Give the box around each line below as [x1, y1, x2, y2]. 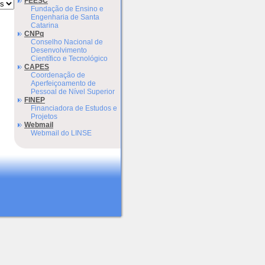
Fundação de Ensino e [31, 5, 104, 13]
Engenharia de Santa [31, 13, 100, 21]
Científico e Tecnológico [31, 54, 108, 63]
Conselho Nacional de [31, 38, 104, 46]
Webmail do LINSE [31, 129, 92, 137]
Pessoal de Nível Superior [31, 88, 115, 96]
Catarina [31, 21, 59, 30]
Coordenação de [31, 71, 86, 79]
